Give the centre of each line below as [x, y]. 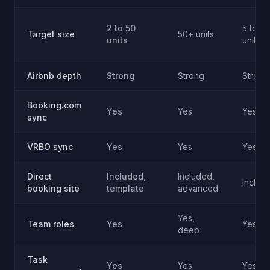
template [125, 188]
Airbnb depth [54, 76]
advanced [198, 188]
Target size [51, 34]
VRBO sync [50, 147]
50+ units [196, 34]
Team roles [51, 224]
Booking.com [54, 105]
